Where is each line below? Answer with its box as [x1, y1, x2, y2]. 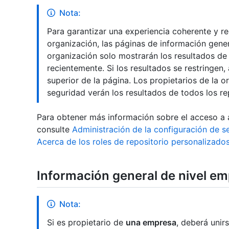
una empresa [126, 217, 176, 228]
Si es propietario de [47, 217, 126, 228]
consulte [37, 124, 72, 135]
